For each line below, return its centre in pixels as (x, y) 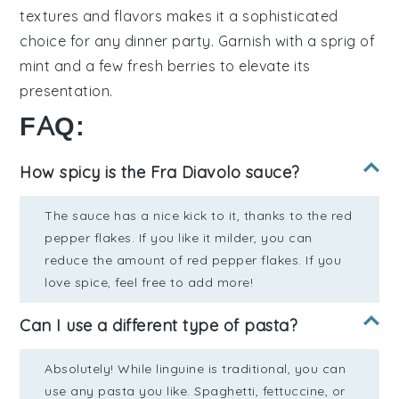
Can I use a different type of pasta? (159, 326)
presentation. (66, 91)
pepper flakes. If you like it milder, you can (179, 238)
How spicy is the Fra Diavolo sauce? (160, 173)
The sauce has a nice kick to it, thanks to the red (199, 216)
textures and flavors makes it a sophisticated (179, 16)
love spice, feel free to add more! (149, 283)
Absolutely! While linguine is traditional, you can (195, 369)
